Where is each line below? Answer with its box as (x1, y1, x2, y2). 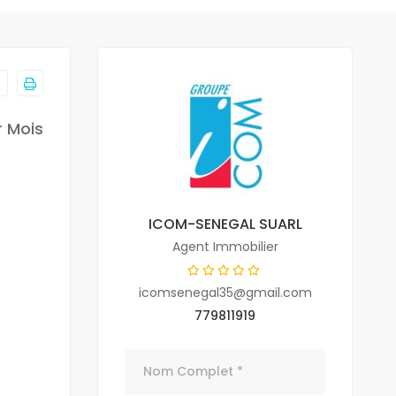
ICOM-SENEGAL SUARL (148, 213, 302, 234)
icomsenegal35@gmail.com (138, 283, 312, 301)
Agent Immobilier (171, 237, 278, 255)
